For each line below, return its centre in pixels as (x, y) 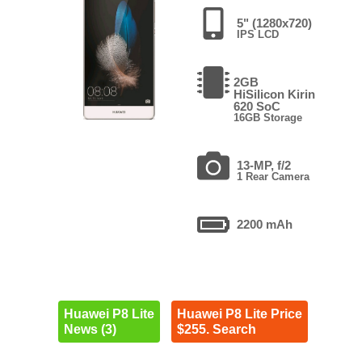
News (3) (90, 329)
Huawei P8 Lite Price (239, 314)
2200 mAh (264, 224)
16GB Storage (267, 117)
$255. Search (216, 329)
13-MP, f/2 (263, 165)
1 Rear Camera (273, 176)
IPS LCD (257, 34)
